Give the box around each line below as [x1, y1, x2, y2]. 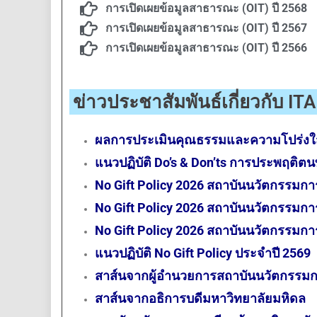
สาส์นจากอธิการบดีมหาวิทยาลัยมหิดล [95, 291, 309, 306]
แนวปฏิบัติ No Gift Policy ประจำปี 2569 [95, 246, 311, 260]
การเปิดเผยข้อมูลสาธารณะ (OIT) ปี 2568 [105, 1, 308, 15]
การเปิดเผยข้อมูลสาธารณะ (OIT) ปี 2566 [105, 41, 308, 54]
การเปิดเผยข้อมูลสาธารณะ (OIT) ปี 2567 [105, 21, 308, 35]
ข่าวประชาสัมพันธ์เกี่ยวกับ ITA [73, 91, 316, 113]
